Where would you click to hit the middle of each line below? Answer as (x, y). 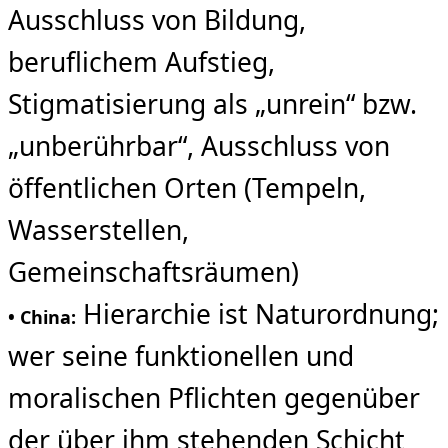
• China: (42, 316)
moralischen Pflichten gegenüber (214, 397)
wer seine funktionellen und (181, 355)
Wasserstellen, (98, 229)
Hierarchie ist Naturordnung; (257, 313)
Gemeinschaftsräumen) (153, 271)
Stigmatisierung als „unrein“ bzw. (212, 103)
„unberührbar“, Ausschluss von (199, 145)
